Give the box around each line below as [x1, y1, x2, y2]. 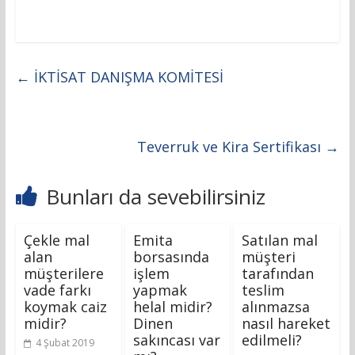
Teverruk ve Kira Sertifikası [137, 137, 326, 157]
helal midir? [132, 297, 212, 317]
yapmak [132, 281, 187, 300]
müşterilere [23, 264, 104, 284]
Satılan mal [242, 231, 319, 250]
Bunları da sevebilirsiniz [45, 182, 265, 212]
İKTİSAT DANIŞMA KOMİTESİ [29, 67, 223, 87]
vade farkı [23, 281, 91, 300]
